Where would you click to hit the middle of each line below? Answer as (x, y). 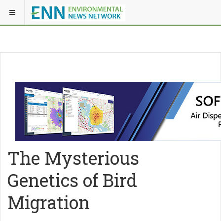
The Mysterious (73, 158)
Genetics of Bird (72, 180)
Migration (49, 202)
